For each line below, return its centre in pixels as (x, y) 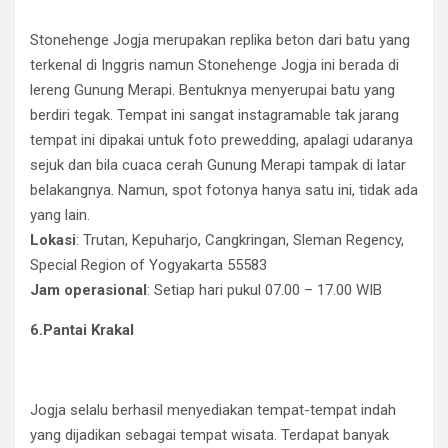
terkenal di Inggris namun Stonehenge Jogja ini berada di (214, 65)
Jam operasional (88, 290)
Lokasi (53, 240)
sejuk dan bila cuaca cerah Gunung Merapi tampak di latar (218, 165)
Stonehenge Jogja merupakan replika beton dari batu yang (220, 40)
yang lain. (60, 215)
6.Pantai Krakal (82, 330)
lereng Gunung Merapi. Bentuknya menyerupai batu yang (212, 90)
